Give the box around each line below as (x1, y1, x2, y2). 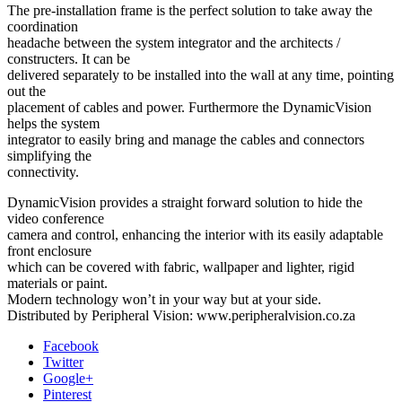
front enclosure (7, 242, 92, 258)
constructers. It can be (7, 50, 130, 66)
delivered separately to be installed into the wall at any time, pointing (7, 66, 394, 83)
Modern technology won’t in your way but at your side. (7, 291, 321, 307)
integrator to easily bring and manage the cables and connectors (7, 131, 364, 147)
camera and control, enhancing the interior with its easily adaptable (7, 226, 383, 242)
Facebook (43, 337, 99, 354)
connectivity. (7, 163, 79, 179)
